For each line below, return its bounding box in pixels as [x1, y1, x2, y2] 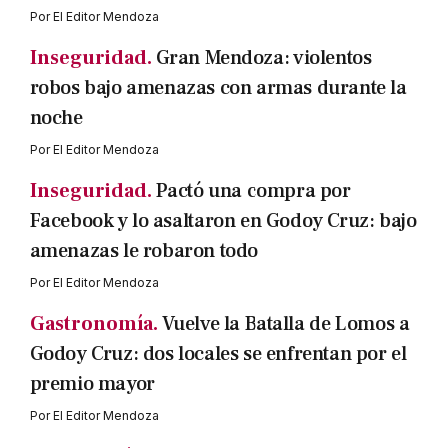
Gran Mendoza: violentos [155, 45, 372, 71]
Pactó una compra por [155, 178, 351, 204]
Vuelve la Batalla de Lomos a [161, 311, 410, 337]
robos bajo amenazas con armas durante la [29, 75, 407, 101]
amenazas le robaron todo [29, 238, 258, 264]
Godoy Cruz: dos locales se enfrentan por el [29, 341, 407, 367]
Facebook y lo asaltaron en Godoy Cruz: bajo [29, 208, 417, 234]
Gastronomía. [29, 311, 158, 337]
